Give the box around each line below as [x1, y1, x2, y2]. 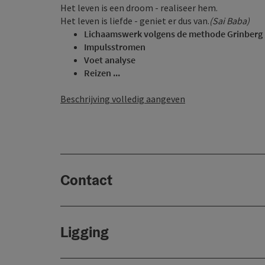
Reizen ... [84, 67, 120, 79]
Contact [60, 170, 112, 189]
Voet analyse [84, 54, 135, 66]
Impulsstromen [84, 41, 146, 53]
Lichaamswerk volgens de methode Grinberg [84, 28, 263, 40]
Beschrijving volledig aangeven [60, 93, 185, 105]
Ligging [60, 222, 109, 241]
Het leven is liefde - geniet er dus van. [60, 15, 209, 27]
